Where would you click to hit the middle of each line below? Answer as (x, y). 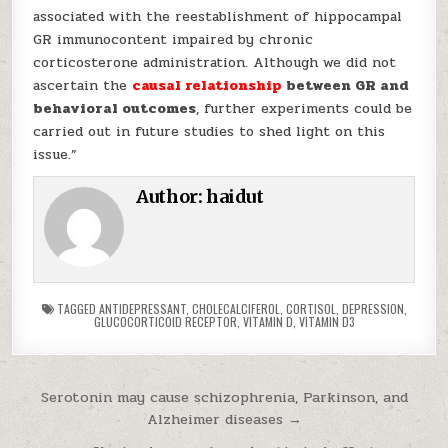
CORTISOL (310, 308)
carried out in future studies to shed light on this (209, 131)
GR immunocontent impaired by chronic (173, 39)
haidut (235, 196)
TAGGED (76, 308)
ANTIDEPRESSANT (142, 308)
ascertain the (83, 85)
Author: (171, 196)
